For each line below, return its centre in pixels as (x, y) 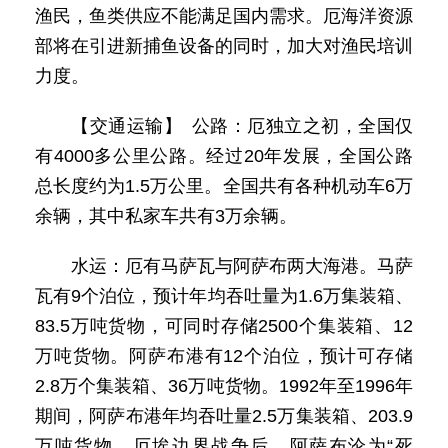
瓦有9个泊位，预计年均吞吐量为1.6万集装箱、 (224, 296)
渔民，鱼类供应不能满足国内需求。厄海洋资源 (224, 16)
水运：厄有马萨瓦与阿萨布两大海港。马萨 (242, 266)
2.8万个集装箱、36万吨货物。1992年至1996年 (224, 386)
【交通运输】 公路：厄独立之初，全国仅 (242, 126)
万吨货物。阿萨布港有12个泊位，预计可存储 (224, 356)
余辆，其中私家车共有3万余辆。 (166, 216)
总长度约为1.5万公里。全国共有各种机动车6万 (224, 186)
